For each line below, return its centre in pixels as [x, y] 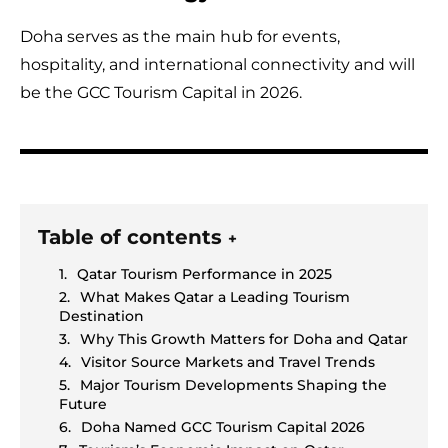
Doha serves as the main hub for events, [180, 36]
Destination [101, 315]
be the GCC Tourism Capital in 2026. [161, 92]
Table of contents [133, 236]
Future [83, 403]
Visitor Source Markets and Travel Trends [228, 361]
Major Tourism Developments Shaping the [233, 384]
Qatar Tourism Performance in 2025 [204, 273]
